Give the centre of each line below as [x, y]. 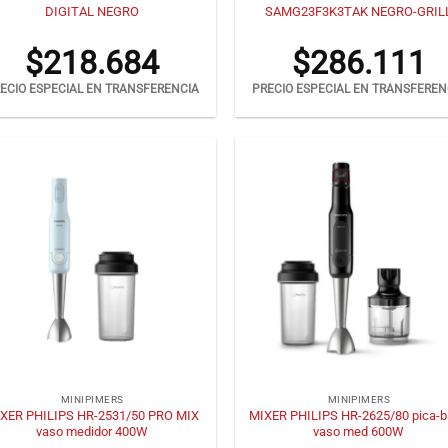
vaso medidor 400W [92, 431]
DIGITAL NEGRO [92, 11]
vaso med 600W [359, 431]
